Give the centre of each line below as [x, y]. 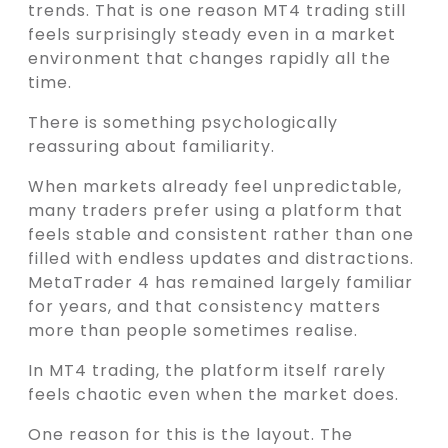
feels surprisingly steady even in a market [212, 35]
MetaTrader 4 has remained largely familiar [220, 283]
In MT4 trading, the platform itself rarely [207, 371]
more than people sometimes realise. [193, 331]
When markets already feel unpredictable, [215, 187]
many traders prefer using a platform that [215, 211]
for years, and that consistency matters [204, 307]
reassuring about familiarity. [151, 147]
